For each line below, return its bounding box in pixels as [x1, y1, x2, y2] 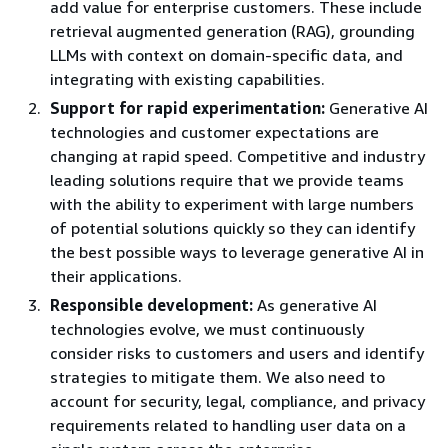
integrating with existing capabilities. [50, 69, 325, 89]
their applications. [50, 266, 182, 286]
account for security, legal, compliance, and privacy [50, 391, 425, 411]
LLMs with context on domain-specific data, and [50, 45, 403, 65]
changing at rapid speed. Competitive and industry [50, 146, 425, 166]
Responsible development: [50, 295, 253, 315]
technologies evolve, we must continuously [50, 319, 364, 339]
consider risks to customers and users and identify [50, 343, 424, 363]
